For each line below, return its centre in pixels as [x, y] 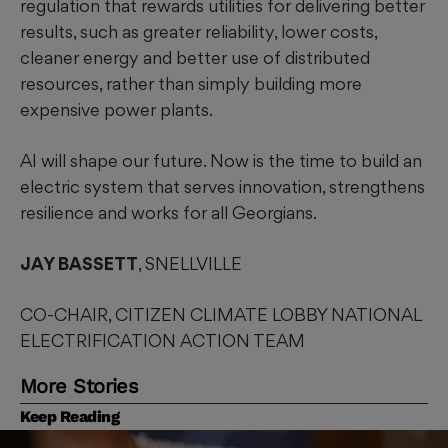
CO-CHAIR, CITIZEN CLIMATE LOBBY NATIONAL [220, 315]
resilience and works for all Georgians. [168, 213]
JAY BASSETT [79, 264]
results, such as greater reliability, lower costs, [198, 32]
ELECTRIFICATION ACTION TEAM [162, 341]
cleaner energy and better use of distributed [195, 58]
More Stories [79, 386]
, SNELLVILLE [190, 264]
